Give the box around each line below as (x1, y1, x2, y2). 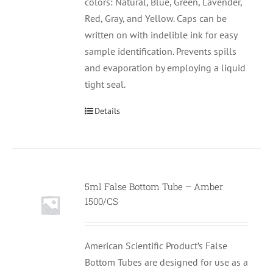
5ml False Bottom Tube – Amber (85, 180, 224, 193)
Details (94, 105, 121, 117)
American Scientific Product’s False (85, 239, 228, 252)
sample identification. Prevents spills (85, 45, 237, 58)
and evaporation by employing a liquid (85, 62, 246, 74)
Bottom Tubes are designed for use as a (85, 256, 249, 269)
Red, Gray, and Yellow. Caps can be (85, 12, 227, 25)
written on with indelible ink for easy (85, 29, 238, 41)
